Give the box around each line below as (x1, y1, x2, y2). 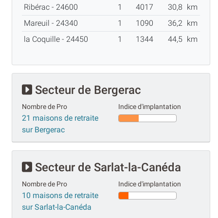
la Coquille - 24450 (24, 35, 92, 44)
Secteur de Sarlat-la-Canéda (32, 161, 181, 175)
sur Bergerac (22, 125, 65, 135)
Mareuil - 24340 (24, 18, 82, 28)
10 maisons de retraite (22, 191, 98, 200)
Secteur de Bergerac (32, 83, 141, 97)
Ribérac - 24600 (24, 2, 82, 12)
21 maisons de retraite (22, 113, 98, 123)
